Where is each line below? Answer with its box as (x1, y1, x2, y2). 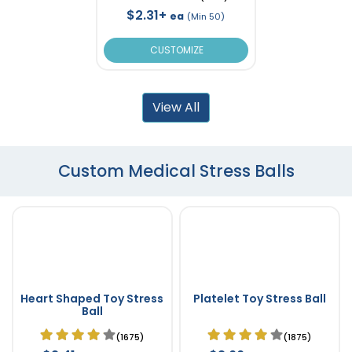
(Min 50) (187, 9, 225, 23)
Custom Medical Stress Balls (57, 159, 295, 182)
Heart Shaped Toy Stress (20, 290, 164, 306)
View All (152, 97, 200, 116)
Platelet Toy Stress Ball (192, 290, 326, 306)
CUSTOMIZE (148, 42, 204, 57)
